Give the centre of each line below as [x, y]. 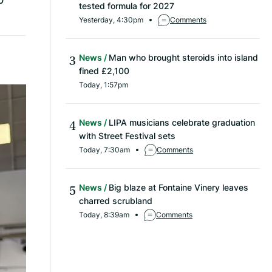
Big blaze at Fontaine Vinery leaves [178, 188]
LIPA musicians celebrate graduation [182, 123]
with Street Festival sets [127, 136]
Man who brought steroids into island [183, 58]
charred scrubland [116, 201]
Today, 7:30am [104, 150]
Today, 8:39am [104, 215]
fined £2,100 [104, 71]
